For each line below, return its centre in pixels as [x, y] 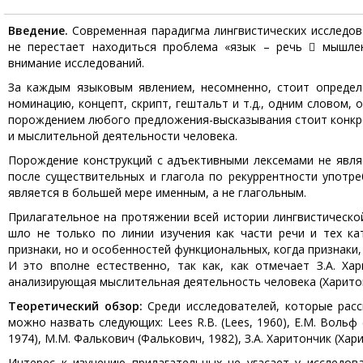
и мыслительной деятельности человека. [123, 136]
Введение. [41, 30]
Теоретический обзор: [75, 306]
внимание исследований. [76, 63]
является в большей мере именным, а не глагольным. [157, 192]
